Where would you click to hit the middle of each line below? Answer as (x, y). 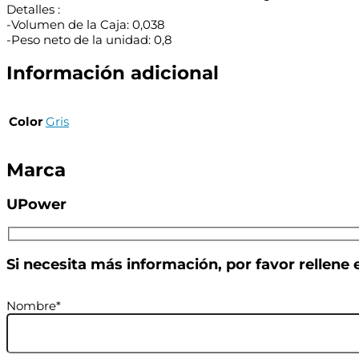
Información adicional (113, 73)
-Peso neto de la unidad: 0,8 (89, 39)
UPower (36, 204)
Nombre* (34, 306)
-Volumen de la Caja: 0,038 (86, 24)
